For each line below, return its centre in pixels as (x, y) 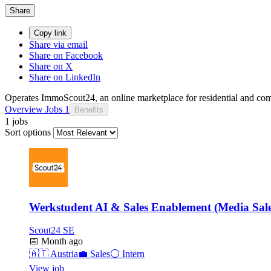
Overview (24, 109)
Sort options (28, 132)
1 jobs (16, 121)
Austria (63, 254)
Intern (132, 254)
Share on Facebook (66, 55)
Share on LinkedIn (65, 77)
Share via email (58, 44)
